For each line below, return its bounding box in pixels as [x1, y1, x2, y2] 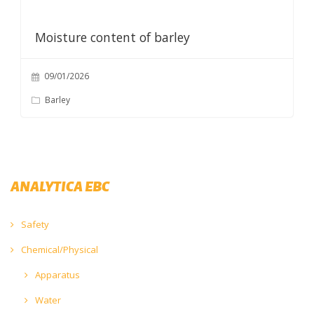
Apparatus [33, 268, 80, 281]
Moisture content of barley [34, 29, 190, 46]
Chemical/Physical [19, 243, 98, 256]
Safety [19, 217, 49, 231]
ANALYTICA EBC [11, 176, 109, 196]
